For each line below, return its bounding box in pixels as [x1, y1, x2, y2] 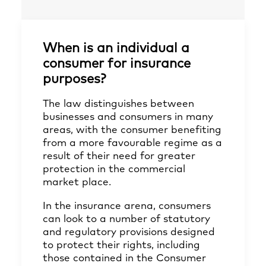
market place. [43, 178, 111, 188]
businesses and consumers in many [43, 112, 213, 122]
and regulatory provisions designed [43, 227, 215, 237]
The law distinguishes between [43, 99, 194, 109]
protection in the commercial [43, 164, 185, 175]
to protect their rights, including [43, 240, 200, 251]
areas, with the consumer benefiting [43, 125, 221, 135]
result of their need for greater [43, 151, 195, 161]
